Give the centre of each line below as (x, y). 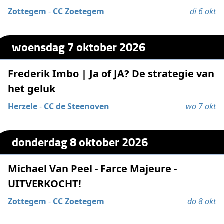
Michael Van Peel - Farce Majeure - (93, 169)
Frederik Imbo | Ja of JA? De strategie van (111, 73)
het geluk (32, 88)
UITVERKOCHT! (45, 184)
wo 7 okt (201, 106)
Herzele (23, 106)
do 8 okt (201, 202)
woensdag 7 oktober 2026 (79, 47)
